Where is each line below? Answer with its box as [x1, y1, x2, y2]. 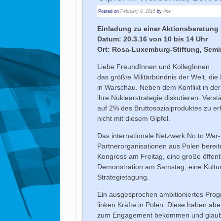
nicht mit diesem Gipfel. [97, 114, 171, 122]
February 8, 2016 [120, 8, 156, 14]
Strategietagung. [97, 173, 149, 181]
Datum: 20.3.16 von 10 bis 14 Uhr [97, 35, 208, 43]
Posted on [98, 8, 121, 14]
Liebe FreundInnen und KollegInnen [97, 62, 210, 71]
